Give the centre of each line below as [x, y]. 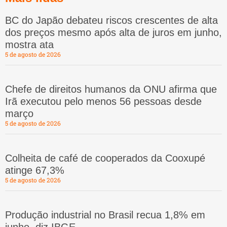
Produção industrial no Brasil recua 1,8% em [105, 215]
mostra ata [29, 45]
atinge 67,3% [35, 171]
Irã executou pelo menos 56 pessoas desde [103, 102]
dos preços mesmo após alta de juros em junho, [113, 33]
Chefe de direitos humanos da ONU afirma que [111, 89]
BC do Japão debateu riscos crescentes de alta [111, 21]
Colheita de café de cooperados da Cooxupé [105, 158]
